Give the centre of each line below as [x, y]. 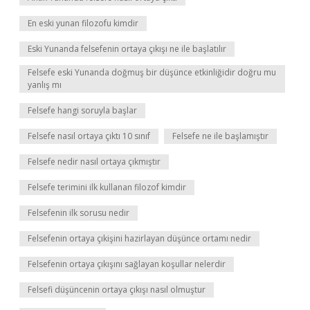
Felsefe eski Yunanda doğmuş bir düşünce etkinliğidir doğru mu [152, 72]
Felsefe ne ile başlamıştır [220, 136]
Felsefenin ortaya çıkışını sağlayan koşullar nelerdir [127, 264]
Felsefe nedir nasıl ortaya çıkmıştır [94, 162]
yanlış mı [45, 85]
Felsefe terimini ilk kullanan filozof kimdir [107, 187]
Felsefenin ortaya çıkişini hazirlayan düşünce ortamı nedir [139, 238]
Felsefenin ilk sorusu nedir [79, 213]
